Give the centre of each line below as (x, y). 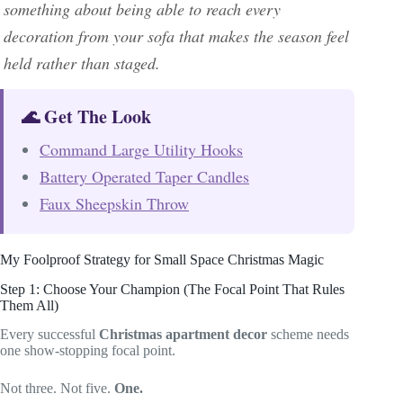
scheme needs (308, 335)
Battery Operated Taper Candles (144, 176)
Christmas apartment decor (183, 335)
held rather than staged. (82, 63)
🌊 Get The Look (86, 116)
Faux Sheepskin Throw (114, 203)
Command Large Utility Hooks (141, 149)
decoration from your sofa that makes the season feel (176, 36)
